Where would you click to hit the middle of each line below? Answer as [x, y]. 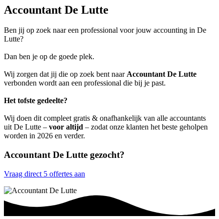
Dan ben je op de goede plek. [49, 57]
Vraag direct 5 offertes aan [44, 174]
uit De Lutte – [26, 127]
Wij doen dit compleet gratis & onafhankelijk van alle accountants [105, 118]
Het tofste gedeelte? [36, 101]
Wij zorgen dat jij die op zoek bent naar [65, 74]
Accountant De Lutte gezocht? [64, 155]
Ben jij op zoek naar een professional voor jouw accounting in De [105, 30]
